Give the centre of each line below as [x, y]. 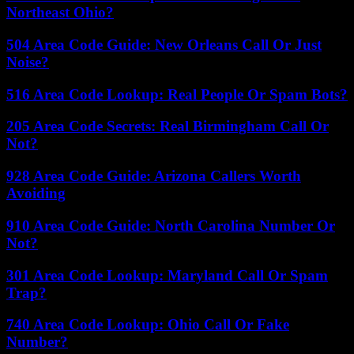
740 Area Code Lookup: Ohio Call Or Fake [148, 325]
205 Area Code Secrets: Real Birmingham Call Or [168, 126]
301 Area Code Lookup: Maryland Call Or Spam [167, 275]
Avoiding [36, 194]
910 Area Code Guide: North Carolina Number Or [171, 225]
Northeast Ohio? [60, 13]
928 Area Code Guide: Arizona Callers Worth [154, 176]
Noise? [28, 62]
